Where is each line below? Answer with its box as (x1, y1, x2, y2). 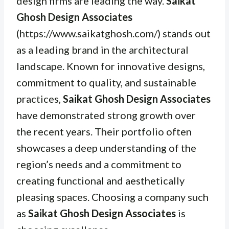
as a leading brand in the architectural (16, 43, 189, 56)
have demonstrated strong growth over (16, 109, 196, 122)
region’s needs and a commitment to (16, 158, 181, 171)
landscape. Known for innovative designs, (16, 60, 205, 73)
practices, (16, 93, 63, 105)
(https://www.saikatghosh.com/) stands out (16, 27, 211, 40)
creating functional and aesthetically (16, 174, 185, 187)
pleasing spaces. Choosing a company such (16, 191, 209, 203)
